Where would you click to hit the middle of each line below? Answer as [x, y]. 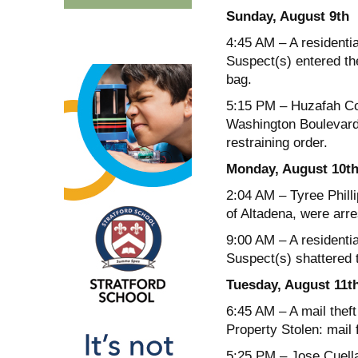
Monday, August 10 [286, 169]
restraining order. [276, 142]
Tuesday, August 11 [286, 284]
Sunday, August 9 [281, 16]
